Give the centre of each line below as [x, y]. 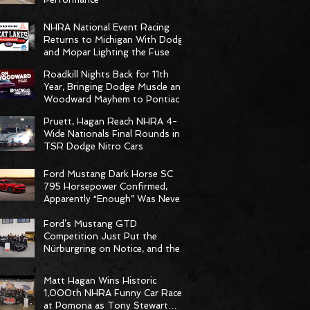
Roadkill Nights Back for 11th [106, 74]
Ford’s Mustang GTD [90, 224]
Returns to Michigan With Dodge [116, 40]
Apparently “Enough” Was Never [113, 199]
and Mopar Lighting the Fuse [107, 52]
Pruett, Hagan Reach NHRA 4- [110, 121]
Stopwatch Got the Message [107, 261]
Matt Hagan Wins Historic [100, 281]
